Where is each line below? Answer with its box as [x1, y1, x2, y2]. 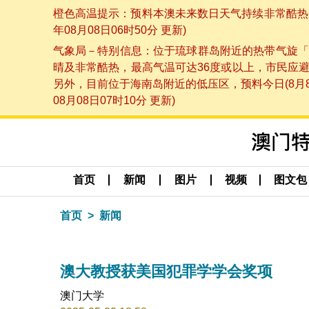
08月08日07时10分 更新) [52, 94, 175, 107]
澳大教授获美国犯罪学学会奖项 [60, 262, 272, 280]
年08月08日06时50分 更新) [52, 23, 186, 36]
